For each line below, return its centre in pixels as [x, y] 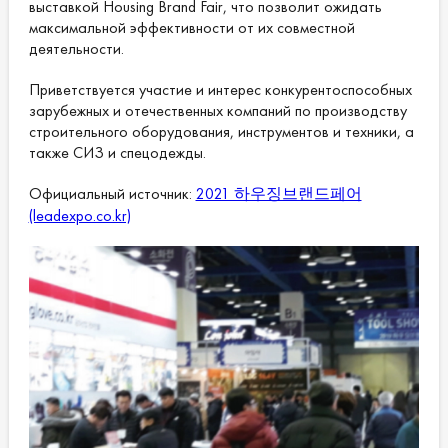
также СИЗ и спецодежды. [117, 153]
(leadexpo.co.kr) [79, 216]
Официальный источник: [112, 194]
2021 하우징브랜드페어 [278, 194]
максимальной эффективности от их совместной [191, 28]
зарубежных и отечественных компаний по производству [217, 111]
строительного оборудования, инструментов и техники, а [221, 132]
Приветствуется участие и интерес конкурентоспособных [220, 90]
